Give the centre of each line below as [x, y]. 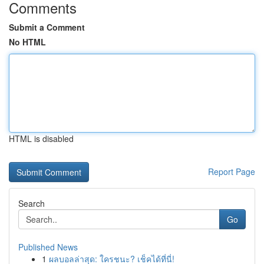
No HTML [27, 42]
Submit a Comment [47, 27]
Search [32, 203]
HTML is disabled [41, 138]
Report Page [232, 171]
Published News [48, 247]
